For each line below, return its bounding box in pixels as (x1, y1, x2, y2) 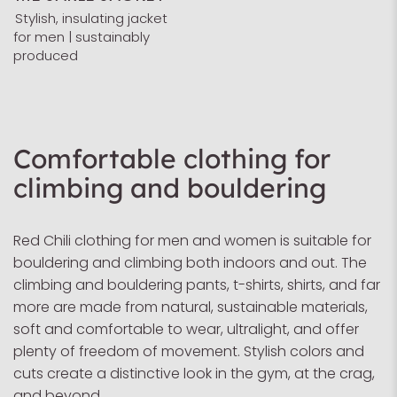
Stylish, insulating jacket (14, 9, 167, 27)
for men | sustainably (13, 27, 150, 46)
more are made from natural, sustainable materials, (13, 297, 368, 317)
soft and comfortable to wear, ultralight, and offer (13, 319, 359, 339)
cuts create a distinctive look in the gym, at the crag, (13, 363, 375, 384)
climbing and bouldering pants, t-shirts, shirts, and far (13, 275, 380, 295)
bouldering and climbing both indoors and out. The (13, 253, 367, 273)
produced (13, 46, 78, 65)
